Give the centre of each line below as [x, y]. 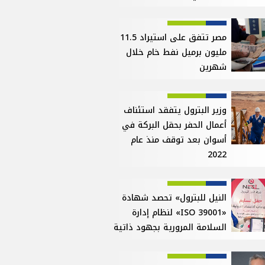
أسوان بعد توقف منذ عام [179, 140]
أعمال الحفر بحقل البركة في [174, 125]
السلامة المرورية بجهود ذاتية [170, 228]
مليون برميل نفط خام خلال [177, 53]
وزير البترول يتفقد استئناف [175, 111]
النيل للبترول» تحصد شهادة [174, 198]
